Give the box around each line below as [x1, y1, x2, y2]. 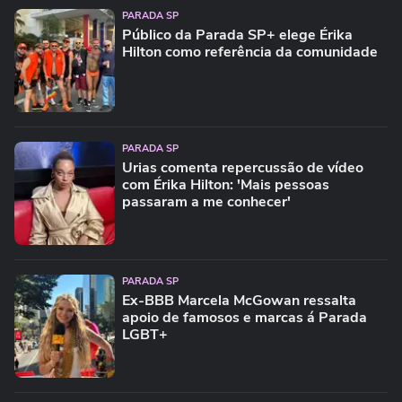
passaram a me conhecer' [122, 192, 291, 212]
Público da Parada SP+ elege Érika [122, 25, 353, 45]
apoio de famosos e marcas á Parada [122, 308, 367, 328]
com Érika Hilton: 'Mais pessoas [122, 175, 329, 195]
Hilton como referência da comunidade [122, 42, 378, 62]
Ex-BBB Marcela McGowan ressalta [122, 291, 356, 310]
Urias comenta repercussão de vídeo [122, 158, 363, 178]
